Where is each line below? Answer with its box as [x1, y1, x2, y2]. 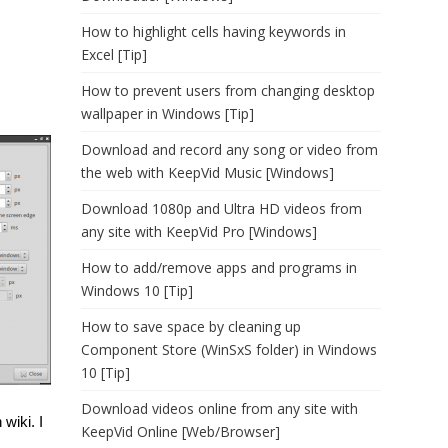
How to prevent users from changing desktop [81, 81, 375, 100]
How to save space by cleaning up [81, 317, 301, 336]
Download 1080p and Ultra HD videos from [81, 199, 362, 218]
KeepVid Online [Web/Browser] [81, 422, 280, 441]
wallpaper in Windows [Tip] [81, 104, 254, 123]
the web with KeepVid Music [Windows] [81, 163, 334, 182]
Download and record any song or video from [81, 140, 378, 159]
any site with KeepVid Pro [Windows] [81, 222, 317, 241]
